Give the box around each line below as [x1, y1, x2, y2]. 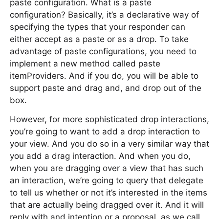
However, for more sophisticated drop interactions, [10, 114, 209, 124]
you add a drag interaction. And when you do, [10, 151, 191, 161]
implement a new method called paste [10, 59, 160, 68]
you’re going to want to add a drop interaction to [10, 127, 200, 136]
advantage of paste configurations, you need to [10, 46, 197, 56]
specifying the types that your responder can [10, 22, 185, 32]
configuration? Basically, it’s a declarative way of [10, 10, 199, 20]
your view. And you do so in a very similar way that [10, 139, 209, 149]
